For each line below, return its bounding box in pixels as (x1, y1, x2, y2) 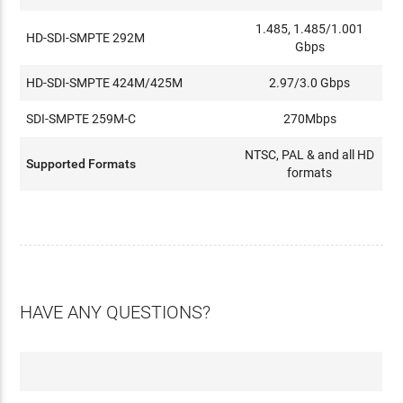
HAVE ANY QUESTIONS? (20, 300, 211, 323)
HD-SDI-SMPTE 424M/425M (26, 75, 184, 90)
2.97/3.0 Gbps (269, 75, 351, 90)
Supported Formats (26, 156, 137, 171)
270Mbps (282, 111, 336, 126)
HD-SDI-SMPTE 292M (26, 30, 146, 45)
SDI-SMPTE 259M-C (26, 111, 137, 126)
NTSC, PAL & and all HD (245, 147, 375, 162)
